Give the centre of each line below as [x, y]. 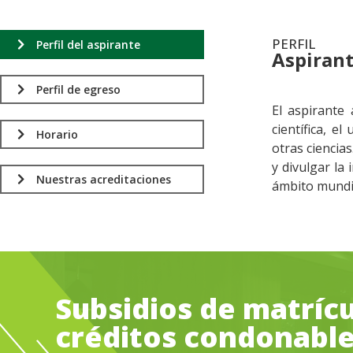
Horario [57, 134]
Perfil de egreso [78, 89]
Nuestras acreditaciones [104, 179]
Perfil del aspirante [88, 44]
